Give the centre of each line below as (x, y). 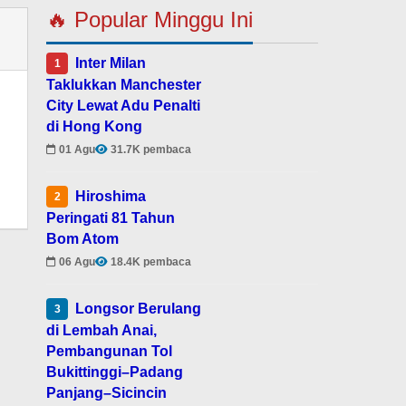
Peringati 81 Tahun (111, 218)
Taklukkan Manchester (124, 85)
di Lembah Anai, (102, 331)
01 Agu (77, 150)
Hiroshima (111, 197)
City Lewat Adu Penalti (124, 106)
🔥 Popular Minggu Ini (150, 19)
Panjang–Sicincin (107, 393)
